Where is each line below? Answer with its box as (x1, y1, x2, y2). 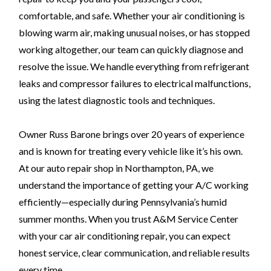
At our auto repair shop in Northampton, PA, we (19, 162, 214, 174)
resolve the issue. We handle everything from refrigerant (19, 60, 249, 72)
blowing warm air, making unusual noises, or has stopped (19, 26, 250, 38)
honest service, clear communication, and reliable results (19, 246, 250, 258)
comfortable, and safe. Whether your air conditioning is (19, 9, 245, 21)
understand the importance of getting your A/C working (19, 178, 249, 191)
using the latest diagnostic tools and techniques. (19, 94, 215, 106)
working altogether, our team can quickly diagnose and (19, 43, 243, 55)
